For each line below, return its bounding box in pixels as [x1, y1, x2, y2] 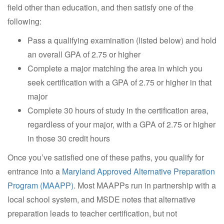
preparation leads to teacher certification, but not [7, 207, 177, 219]
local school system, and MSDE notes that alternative [7, 193, 195, 205]
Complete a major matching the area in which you [27, 62, 202, 74]
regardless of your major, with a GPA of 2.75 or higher [27, 118, 215, 130]
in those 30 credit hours [27, 132, 110, 144]
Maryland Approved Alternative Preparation [62, 165, 215, 177]
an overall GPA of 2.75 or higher [27, 48, 140, 60]
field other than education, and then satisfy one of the [7, 1, 193, 13]
